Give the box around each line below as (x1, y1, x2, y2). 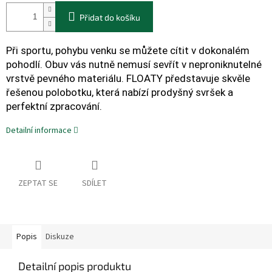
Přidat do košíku (80, 12, 140, 23)
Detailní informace (6, 124, 72, 137)
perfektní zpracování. (6, 100, 102, 113)
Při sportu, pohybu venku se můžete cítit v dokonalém (6, 44, 250, 57)
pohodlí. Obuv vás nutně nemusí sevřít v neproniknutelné (6, 58, 262, 71)
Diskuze (46, 231, 74, 243)
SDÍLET (82, 177, 107, 190)
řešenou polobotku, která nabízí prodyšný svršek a (6, 86, 233, 99)
